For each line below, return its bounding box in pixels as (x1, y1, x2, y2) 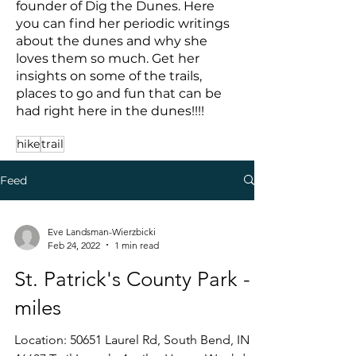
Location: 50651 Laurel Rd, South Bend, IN (14, 331, 250, 347)
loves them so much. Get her (16, 50, 199, 66)
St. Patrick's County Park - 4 (14, 266, 267, 292)
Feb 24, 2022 (48, 238, 100, 251)
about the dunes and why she (16, 33, 207, 48)
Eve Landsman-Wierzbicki (48, 225, 156, 238)
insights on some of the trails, (16, 68, 202, 83)
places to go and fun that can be (16, 85, 222, 101)
